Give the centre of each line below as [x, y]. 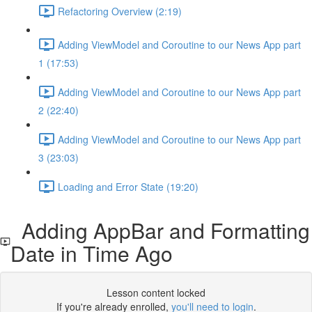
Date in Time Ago [92, 253]
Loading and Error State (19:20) [128, 186]
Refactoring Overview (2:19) [120, 11]
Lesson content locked [156, 292]
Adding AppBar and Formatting [161, 230]
